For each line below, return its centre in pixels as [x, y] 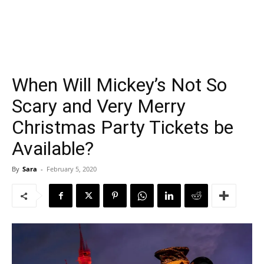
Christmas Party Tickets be [123, 127]
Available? [53, 148]
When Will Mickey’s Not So [119, 85]
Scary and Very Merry [99, 106]
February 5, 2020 [72, 169]
